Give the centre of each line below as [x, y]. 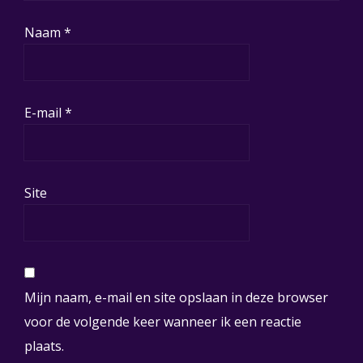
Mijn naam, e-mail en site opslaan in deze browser [176, 298]
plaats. [44, 346]
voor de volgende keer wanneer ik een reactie [163, 322]
